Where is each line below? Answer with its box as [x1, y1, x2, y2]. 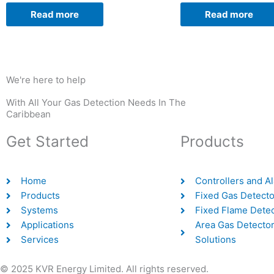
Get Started [6, 132, 89, 151]
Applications [20, 219, 74, 231]
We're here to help [6, 74, 86, 86]
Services [20, 234, 59, 246]
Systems [20, 204, 58, 217]
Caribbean [6, 108, 51, 120]
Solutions [194, 234, 236, 246]
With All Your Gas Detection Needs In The [6, 97, 186, 109]
